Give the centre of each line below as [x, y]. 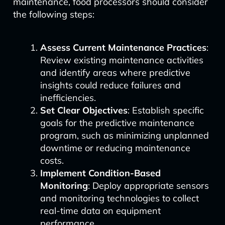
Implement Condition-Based [100, 173]
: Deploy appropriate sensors [148, 186]
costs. [52, 160]
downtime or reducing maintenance [115, 148]
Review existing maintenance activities [122, 60]
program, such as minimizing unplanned [124, 135]
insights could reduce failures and [110, 85]
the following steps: [53, 14]
